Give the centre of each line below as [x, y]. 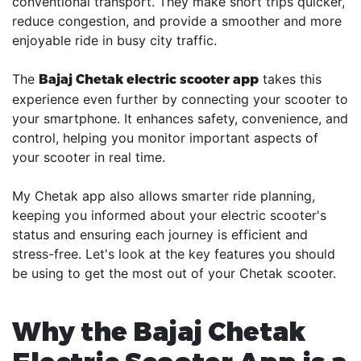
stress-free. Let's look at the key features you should [174, 254]
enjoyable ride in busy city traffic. [114, 40]
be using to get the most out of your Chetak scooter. [174, 273]
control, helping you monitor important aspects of [165, 138]
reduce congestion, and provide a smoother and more [177, 21]
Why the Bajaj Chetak [159, 330]
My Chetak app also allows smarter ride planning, [164, 196]
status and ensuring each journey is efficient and [160, 234]
